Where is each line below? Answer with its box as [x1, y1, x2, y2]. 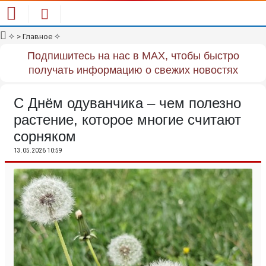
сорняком [14, 128, 76, 144]
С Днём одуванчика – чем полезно [14, 95, 241, 111]
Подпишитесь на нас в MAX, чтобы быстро [27, 50, 239, 62]
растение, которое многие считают [14, 112, 241, 128]
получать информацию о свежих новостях [28, 64, 238, 76]
